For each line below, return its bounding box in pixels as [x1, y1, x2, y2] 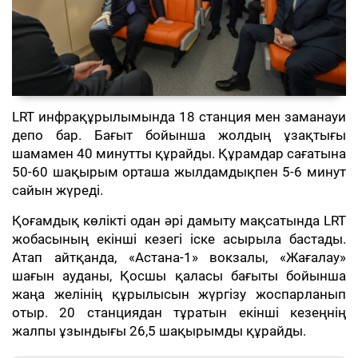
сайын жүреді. [12, 183, 103, 199]
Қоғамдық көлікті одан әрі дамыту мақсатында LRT [12, 213, 346, 229]
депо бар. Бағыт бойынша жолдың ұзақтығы [12, 128, 346, 144]
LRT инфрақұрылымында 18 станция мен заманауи [12, 109, 346, 125]
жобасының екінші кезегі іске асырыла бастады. [12, 232, 346, 248]
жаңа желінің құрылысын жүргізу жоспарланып [12, 287, 346, 303]
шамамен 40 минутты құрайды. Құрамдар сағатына [12, 146, 346, 162]
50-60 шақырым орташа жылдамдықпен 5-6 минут [12, 165, 346, 181]
